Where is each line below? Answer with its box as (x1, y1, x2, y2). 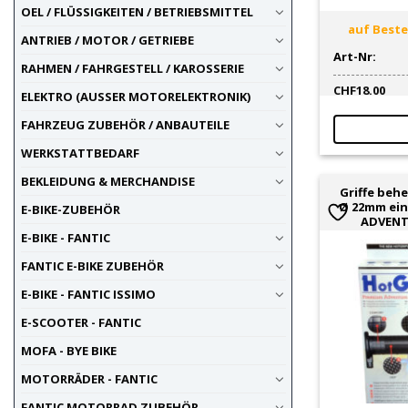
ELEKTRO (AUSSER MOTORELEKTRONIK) (20, 88, 250, 106)
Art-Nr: (333, 47, 377, 65)
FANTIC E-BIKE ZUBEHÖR (20, 258, 164, 275)
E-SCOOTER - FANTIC (20, 314, 141, 331)
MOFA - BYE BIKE (20, 342, 117, 360)
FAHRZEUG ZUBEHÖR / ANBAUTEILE (20, 117, 229, 134)
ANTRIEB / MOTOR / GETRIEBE (20, 32, 194, 49)
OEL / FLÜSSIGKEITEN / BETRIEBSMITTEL (20, 4, 253, 21)
